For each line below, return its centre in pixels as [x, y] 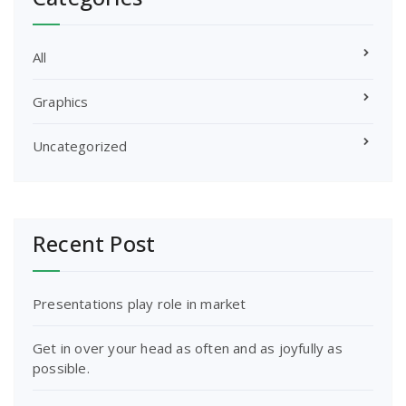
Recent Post [94, 243]
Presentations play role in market [140, 303]
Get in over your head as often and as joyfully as [188, 348]
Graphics [61, 101]
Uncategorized [80, 145]
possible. [61, 367]
